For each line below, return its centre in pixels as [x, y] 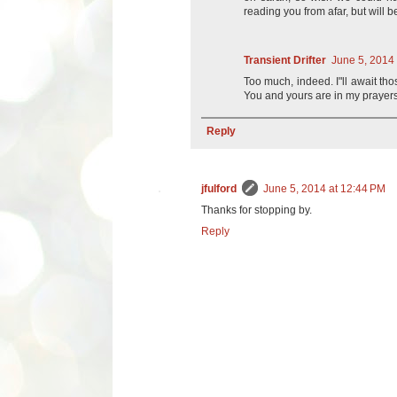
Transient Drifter [285, 60]
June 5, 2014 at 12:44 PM [324, 188]
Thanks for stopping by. [257, 210]
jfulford [219, 188]
